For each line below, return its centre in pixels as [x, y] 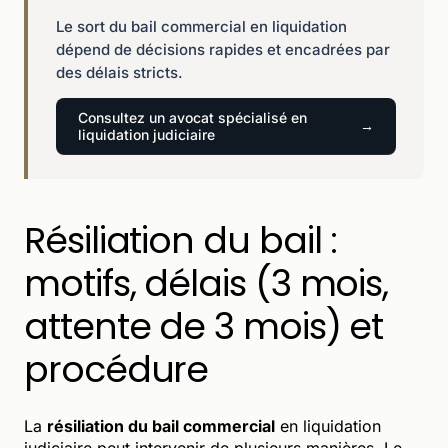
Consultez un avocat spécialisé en [192, 117]
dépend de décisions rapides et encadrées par [223, 49]
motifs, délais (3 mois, [206, 283]
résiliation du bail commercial [161, 425]
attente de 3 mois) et [204, 326]
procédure [116, 369]
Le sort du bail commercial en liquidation [201, 26]
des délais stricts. [119, 72]
